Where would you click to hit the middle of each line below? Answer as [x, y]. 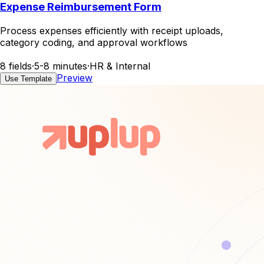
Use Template [28, 79]
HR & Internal [120, 66]
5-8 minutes [61, 66]
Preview [75, 78]
